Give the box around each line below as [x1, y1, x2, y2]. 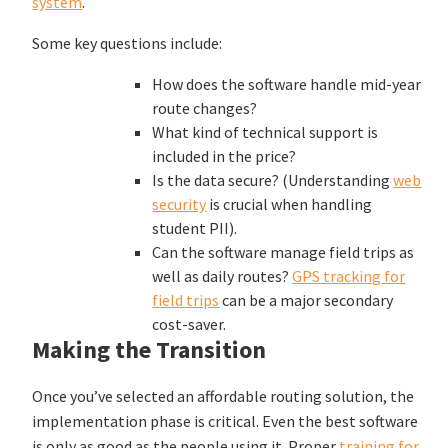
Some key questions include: [32, 32, 223, 53]
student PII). [152, 217, 238, 238]
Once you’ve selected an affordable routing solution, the [32, 385, 415, 406]
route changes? [152, 97, 258, 118]
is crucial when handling [206, 193, 373, 214]
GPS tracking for [292, 265, 406, 286]
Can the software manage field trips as [152, 241, 415, 262]
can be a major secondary [219, 289, 394, 310]
